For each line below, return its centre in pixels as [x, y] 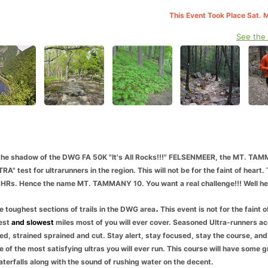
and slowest [33, 222]
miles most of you [86, 222]
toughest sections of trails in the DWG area [80, 209]
